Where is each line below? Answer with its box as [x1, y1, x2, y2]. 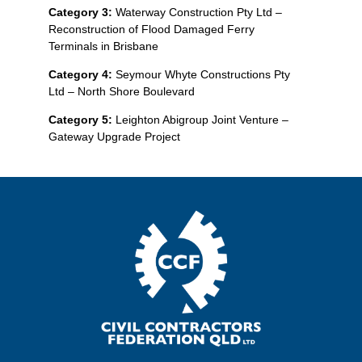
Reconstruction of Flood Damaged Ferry [48, 22, 255, 36]
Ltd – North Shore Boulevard [48, 84, 195, 98]
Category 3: [48, 5, 112, 19]
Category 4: [48, 67, 112, 81]
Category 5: [48, 112, 112, 126]
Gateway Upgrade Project [48, 129, 180, 143]
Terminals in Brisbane [48, 39, 158, 53]
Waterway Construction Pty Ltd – [112, 5, 282, 19]
